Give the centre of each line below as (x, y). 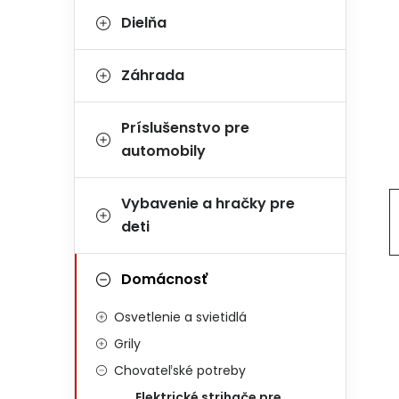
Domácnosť (164, 279)
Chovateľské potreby (180, 370)
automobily (163, 151)
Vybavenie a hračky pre (208, 204)
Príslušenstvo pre (185, 128)
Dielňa (144, 23)
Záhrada (153, 75)
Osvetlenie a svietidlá (180, 317)
